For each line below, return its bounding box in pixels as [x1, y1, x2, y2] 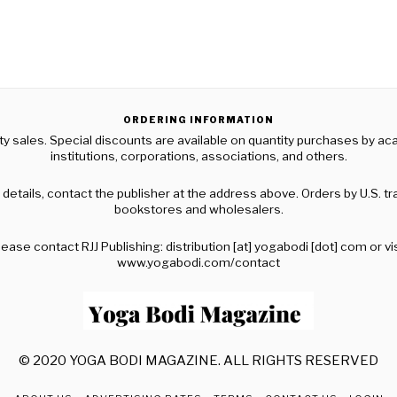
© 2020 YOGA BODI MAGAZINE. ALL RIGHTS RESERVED [19, 353, 378, 370]
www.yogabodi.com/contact [117, 255, 280, 269]
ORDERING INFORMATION [123, 114, 274, 125]
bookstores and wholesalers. [113, 202, 284, 216]
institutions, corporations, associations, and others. [50, 149, 347, 163]
